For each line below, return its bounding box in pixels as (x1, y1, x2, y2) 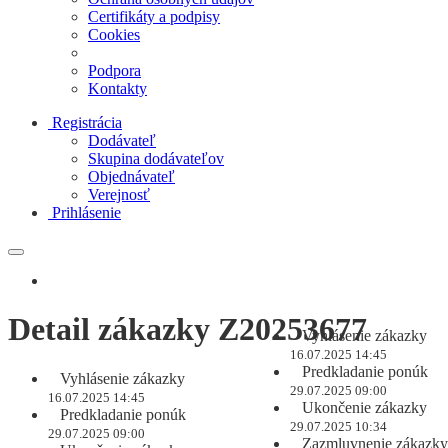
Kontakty (88, 80, 147, 97)
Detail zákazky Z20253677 (8, 311, 367, 348)
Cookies (88, 26, 140, 43)
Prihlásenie (52, 204, 121, 221)
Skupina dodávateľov (88, 150, 224, 167)
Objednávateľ (88, 168, 175, 185)
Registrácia (52, 114, 122, 131)
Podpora (88, 62, 141, 79)
